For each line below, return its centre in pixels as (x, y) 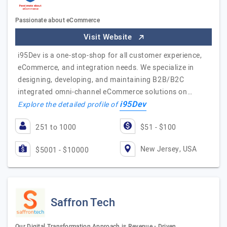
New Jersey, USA (168, 149)
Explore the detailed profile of (69, 105)
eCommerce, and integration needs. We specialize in (106, 68)
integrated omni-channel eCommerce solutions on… (105, 92)
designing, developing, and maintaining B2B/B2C (101, 80)
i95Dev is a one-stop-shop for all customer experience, (110, 55)
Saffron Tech (83, 203)
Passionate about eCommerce (58, 20)
